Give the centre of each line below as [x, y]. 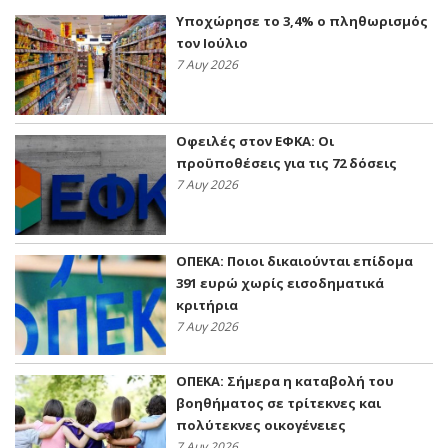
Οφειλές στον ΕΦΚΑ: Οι [255, 141]
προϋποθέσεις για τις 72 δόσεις [286, 163]
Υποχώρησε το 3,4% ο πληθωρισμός [302, 21]
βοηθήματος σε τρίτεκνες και [278, 403]
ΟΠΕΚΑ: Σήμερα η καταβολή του [285, 381]
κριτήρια [207, 305]
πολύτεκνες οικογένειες [261, 425]
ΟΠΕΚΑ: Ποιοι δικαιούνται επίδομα [294, 261]
